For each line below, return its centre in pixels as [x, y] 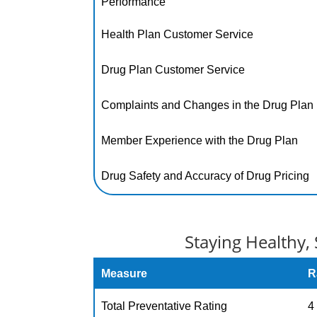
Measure [125, 273]
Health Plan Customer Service [178, 34]
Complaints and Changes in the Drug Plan [208, 105]
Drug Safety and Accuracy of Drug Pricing [206, 176]
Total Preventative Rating [165, 306]
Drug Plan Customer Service [173, 70]
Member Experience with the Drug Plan [200, 140]
